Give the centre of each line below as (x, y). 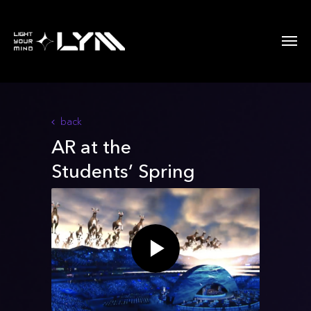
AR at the (91, 147)
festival (83, 195)
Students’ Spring (123, 171)
